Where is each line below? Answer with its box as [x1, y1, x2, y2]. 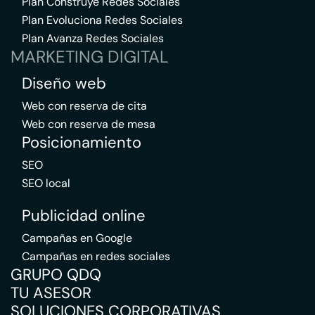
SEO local [22, 176, 70, 191]
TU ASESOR [11, 283, 91, 303]
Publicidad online [22, 205, 146, 226]
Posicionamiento [22, 132, 141, 153]
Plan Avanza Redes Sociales [22, 31, 164, 46]
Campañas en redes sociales [22, 249, 170, 264]
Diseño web [22, 73, 106, 94]
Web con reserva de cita [22, 98, 147, 113]
